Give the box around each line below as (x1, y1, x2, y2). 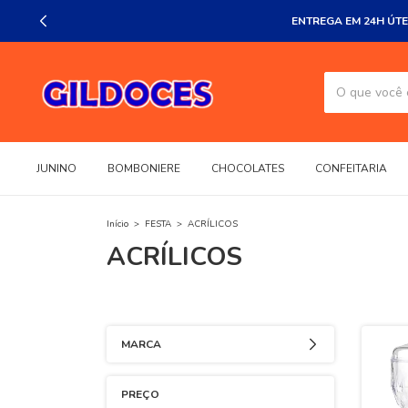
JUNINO (36, 160, 76, 176)
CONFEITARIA (315, 160, 387, 176)
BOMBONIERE (107, 160, 180, 176)
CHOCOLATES (211, 160, 284, 176)
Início (107, 217, 128, 230)
